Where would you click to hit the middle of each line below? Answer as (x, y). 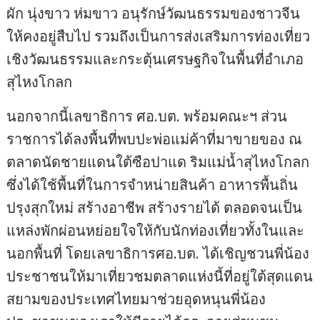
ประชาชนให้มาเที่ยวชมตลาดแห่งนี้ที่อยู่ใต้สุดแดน (160, 276)
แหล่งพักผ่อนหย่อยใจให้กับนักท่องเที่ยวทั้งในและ (156, 231)
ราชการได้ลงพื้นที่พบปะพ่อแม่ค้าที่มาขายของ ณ (155, 139)
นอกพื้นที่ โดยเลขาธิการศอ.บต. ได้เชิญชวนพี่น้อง (158, 254)
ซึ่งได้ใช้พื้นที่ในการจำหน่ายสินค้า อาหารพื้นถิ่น (152, 185)
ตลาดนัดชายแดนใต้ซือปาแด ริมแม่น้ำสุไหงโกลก (158, 162)
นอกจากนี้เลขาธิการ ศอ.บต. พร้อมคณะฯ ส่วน (147, 116)
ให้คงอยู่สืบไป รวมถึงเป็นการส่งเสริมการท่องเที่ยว (159, 36)
